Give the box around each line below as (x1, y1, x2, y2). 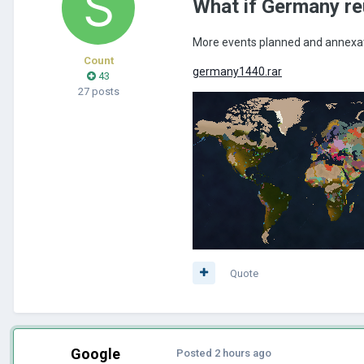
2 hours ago (214, 346, 271, 359)
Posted (176, 346, 214, 359)
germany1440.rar (193, 64, 282, 78)
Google (70, 344, 120, 362)
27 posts (77, 84, 119, 97)
